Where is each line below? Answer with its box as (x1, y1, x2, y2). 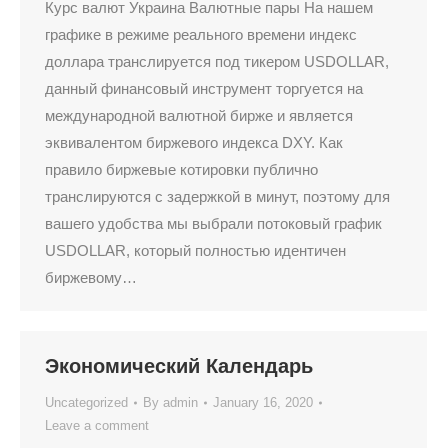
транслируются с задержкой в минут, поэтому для (45, 188, 390, 205)
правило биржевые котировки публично (45, 161, 318, 178)
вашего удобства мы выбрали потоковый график (45, 215, 382, 232)
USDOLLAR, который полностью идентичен (45, 242, 346, 259)
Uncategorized (45, 395, 128, 410)
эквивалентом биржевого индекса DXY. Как (45, 134, 343, 151)
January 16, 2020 (213, 395, 313, 410)
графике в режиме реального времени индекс (45, 26, 357, 43)
